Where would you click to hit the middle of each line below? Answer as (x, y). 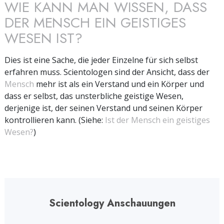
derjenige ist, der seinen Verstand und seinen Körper (103, 108)
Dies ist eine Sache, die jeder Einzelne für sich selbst (101, 60)
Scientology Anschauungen (112, 203)
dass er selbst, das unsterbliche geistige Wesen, (94, 96)
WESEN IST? (43, 38)
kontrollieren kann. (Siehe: (55, 120)
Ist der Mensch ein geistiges (157, 120)
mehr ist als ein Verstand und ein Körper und (119, 84)
